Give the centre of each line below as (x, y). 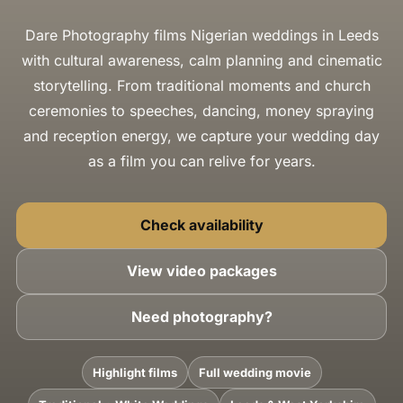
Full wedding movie (255, 372)
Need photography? (201, 317)
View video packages (201, 271)
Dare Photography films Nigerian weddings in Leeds (201, 35)
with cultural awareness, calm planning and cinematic (201, 60)
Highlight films (134, 372)
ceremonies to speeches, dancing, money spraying (201, 111)
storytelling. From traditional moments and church (201, 85)
